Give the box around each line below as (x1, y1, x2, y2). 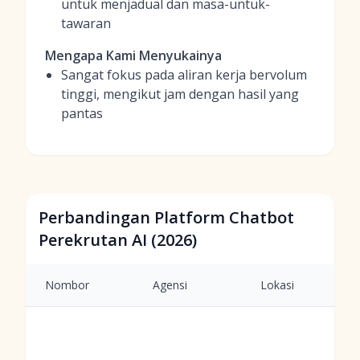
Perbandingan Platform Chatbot (39, 207, 294, 228)
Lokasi (260, 277, 294, 292)
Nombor (45, 277, 89, 292)
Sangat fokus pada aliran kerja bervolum (61, 66, 307, 84)
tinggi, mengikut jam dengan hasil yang (61, 85, 299, 103)
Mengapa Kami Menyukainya (45, 47, 222, 64)
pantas (61, 104, 103, 122)
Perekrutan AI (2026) (39, 229, 197, 251)
